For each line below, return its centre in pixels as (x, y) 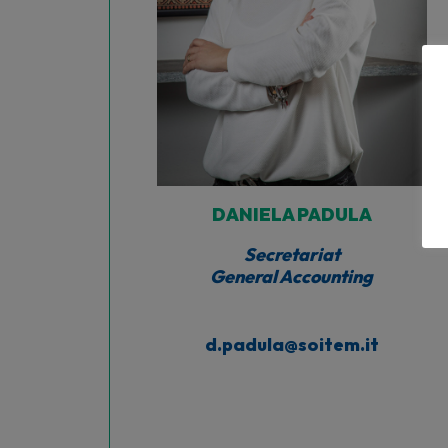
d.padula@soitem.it (291, 344)
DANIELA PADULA (291, 214)
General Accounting (292, 276)
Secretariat (291, 254)
